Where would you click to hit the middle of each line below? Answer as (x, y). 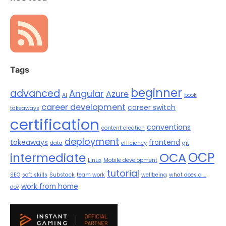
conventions (169, 127)
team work (91, 175)
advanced (35, 94)
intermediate (48, 158)
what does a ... (188, 175)
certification (55, 125)
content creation (123, 128)
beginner (156, 93)
